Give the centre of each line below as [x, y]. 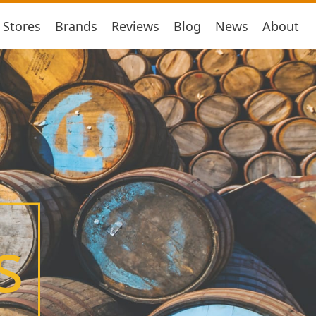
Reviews [135, 26]
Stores [22, 26]
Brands [76, 26]
